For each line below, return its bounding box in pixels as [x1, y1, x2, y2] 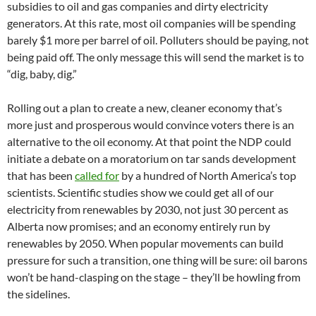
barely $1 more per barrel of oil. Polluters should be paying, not [7, 32, 309, 47]
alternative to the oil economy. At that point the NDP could [7, 134, 291, 148]
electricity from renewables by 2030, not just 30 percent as [7, 202, 288, 216]
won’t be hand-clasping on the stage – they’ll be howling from [7, 269, 300, 284]
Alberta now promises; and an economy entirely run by [7, 219, 270, 233]
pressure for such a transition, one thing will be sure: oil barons [7, 253, 308, 267]
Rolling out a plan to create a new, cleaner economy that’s [7, 100, 282, 114]
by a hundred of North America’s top [119, 168, 296, 182]
